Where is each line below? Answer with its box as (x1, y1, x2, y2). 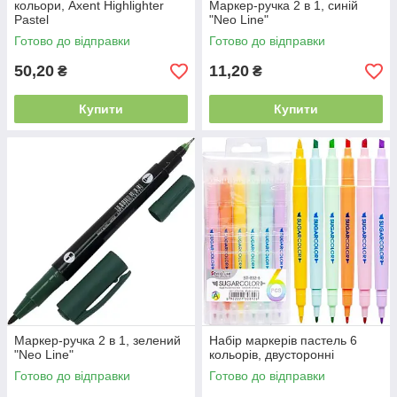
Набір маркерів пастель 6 (209, 333, 357, 347)
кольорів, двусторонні (209, 347, 334, 362)
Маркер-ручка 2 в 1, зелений (14, 333, 181, 347)
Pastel (14, 12, 49, 27)
